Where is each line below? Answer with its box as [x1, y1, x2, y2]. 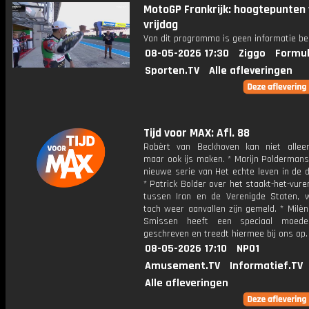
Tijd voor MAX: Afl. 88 [143, 126, 250, 141]
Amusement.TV [145, 259, 220, 273]
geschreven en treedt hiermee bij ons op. [143, 228, 308, 240]
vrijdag [143, 17, 178, 32]
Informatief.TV [230, 259, 303, 273]
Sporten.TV [145, 63, 199, 78]
